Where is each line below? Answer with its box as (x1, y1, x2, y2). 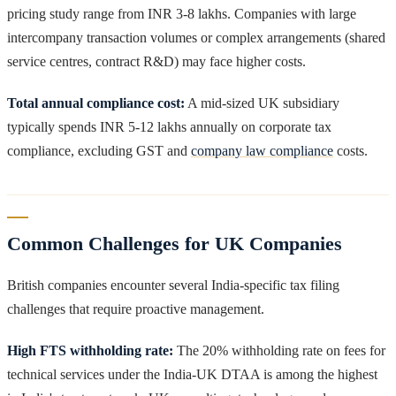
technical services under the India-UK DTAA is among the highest (7, 366, 377, 382)
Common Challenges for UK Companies (7, 232, 342, 255)
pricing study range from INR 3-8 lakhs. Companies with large (7, 5, 356, 21)
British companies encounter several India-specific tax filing (7, 277, 339, 293)
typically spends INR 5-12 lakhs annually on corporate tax (7, 118, 331, 134)
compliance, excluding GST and (7, 142, 191, 158)
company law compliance (191, 142, 333, 158)
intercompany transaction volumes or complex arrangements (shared (7, 29, 385, 45)
